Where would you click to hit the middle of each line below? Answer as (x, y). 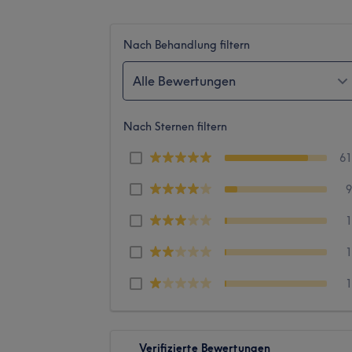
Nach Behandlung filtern (187, 44)
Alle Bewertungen (184, 81)
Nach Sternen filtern (175, 126)
